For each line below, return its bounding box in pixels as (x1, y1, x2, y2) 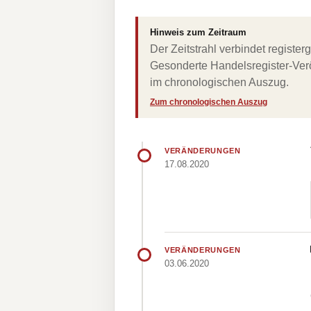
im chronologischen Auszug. (150, 76, 289, 88)
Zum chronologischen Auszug (150, 97, 267, 107)
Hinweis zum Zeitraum (150, 27, 246, 37)
